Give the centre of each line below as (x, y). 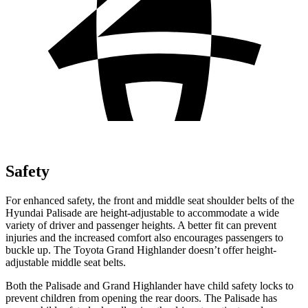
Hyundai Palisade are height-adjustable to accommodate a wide (142, 212)
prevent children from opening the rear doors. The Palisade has (141, 298)
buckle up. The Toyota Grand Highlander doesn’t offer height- (141, 250)
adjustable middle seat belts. (66, 262)
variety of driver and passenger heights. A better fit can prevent (141, 225)
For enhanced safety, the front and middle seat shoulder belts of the (150, 200)
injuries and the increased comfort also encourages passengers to (144, 237)
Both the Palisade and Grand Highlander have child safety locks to (150, 285)
